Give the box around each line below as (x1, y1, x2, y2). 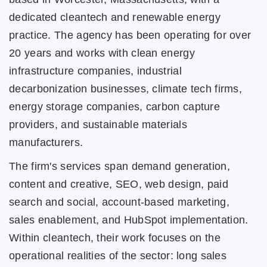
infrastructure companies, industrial (9, 64, 182, 77)
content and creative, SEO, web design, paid (9, 178, 228, 190)
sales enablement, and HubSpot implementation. (9, 213, 249, 226)
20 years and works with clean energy (9, 46, 195, 59)
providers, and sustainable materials (9, 118, 187, 131)
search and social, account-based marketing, (9, 195, 229, 208)
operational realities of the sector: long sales (9, 249, 227, 262)
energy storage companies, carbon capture (9, 100, 220, 113)
